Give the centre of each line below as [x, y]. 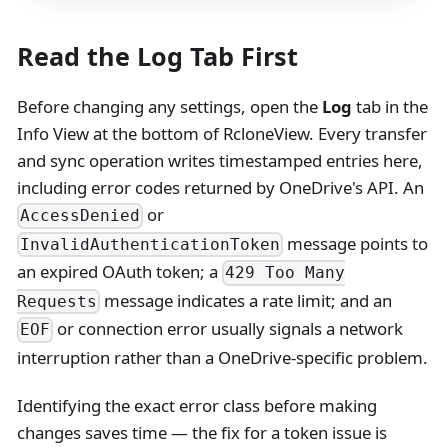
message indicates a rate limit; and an [246, 300]
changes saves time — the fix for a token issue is [201, 432]
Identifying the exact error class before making [196, 405]
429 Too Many [285, 273]
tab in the [389, 107]
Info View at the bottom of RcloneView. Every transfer [221, 134]
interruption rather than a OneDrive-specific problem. [222, 357]
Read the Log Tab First [157, 56]
